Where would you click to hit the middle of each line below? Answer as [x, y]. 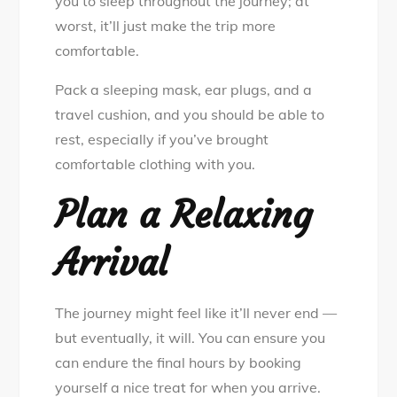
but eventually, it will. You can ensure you [191, 338]
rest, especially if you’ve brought [162, 140]
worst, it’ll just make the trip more [166, 26]
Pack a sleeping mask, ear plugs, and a [184, 90]
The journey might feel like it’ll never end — [196, 313]
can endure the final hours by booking [179, 363]
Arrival [117, 263]
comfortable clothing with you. [156, 164]
